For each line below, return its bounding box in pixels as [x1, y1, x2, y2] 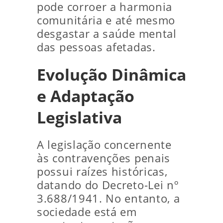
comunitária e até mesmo [37, 13, 176, 27]
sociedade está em [37, 205, 137, 219]
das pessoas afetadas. [37, 40, 156, 54]
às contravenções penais [37, 151, 171, 165]
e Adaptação [37, 85, 134, 107]
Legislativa [37, 107, 122, 128]
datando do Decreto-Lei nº [37, 178, 179, 192]
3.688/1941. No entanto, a [37, 191, 180, 206]
